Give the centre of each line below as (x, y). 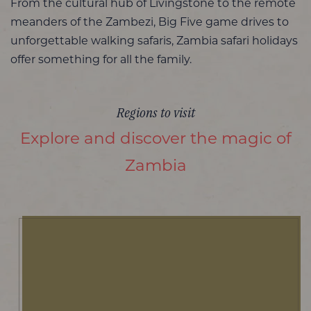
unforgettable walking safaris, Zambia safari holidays (154, 42)
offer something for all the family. (101, 61)
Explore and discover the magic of (155, 140)
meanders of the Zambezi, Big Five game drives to (150, 23)
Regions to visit (155, 112)
